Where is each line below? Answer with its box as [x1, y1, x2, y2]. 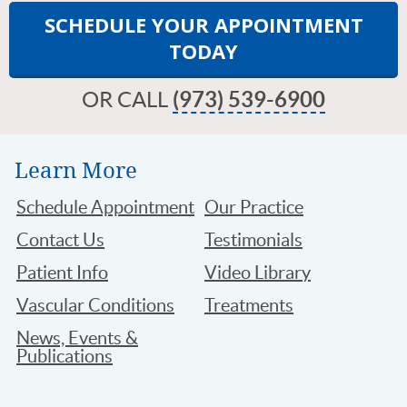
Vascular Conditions [16, 295, 174, 316]
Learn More [15, 155, 137, 184]
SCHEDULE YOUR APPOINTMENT [44, 11, 363, 39]
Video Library [204, 263, 311, 283]
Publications [16, 346, 113, 367]
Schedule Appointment [16, 197, 194, 218]
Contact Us [16, 230, 104, 251]
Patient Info [16, 263, 108, 283]
